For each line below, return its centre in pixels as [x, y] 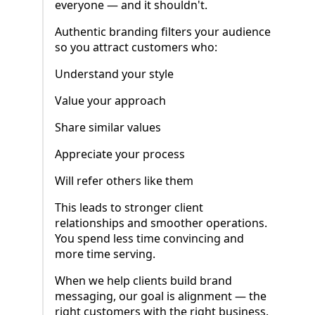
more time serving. [105, 254]
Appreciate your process [120, 154]
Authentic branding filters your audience [163, 32]
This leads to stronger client [129, 208]
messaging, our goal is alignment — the [161, 296]
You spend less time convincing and [149, 239]
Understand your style [114, 74]
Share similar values [108, 128]
